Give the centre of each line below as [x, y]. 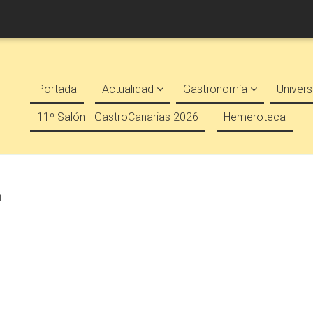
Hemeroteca [255, 117]
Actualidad [129, 89]
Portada [57, 89]
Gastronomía [217, 89]
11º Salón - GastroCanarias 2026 [118, 117]
